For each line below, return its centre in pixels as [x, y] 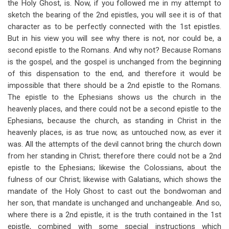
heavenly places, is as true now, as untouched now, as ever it [114, 132]
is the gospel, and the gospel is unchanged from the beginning [114, 62]
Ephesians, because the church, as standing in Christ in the [114, 121]
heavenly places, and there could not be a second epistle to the [114, 109]
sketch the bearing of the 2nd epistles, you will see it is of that [114, 15]
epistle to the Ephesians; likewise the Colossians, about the [114, 168]
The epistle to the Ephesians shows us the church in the [114, 97]
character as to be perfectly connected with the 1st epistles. [114, 27]
